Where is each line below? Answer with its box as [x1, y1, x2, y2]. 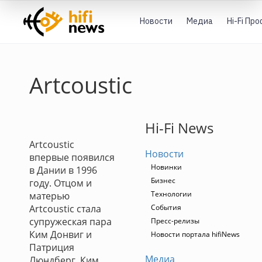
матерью [29, 189, 70, 202]
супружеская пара [29, 215, 112, 228]
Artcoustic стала [29, 202, 101, 215]
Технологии [151, 189, 192, 199]
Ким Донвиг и [29, 228, 92, 241]
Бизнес [151, 175, 175, 185]
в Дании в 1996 [29, 164, 97, 177]
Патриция [29, 241, 74, 254]
